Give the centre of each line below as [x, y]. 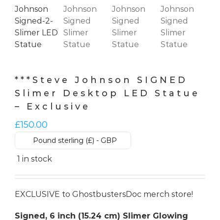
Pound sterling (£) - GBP [75, 140]
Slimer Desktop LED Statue [107, 93]
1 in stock [35, 159]
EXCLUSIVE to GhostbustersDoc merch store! [104, 194]
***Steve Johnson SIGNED [101, 80]
